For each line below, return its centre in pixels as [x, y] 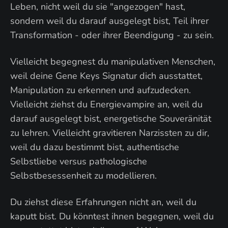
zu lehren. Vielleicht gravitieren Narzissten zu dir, [110, 133]
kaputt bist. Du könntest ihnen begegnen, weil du [112, 216]
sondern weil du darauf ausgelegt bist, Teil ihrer [109, 21]
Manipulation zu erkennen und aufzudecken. [101, 90]
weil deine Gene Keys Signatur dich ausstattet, [106, 76]
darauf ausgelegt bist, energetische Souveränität [111, 119]
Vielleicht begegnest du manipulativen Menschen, [113, 62]
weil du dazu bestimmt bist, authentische [95, 147]
